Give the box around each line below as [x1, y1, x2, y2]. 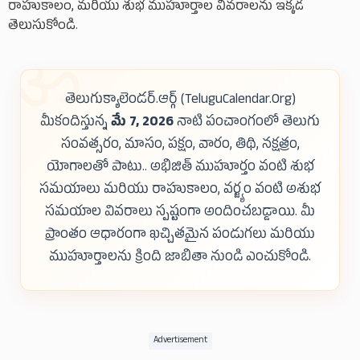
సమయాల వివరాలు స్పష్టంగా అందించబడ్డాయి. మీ [45, 203, 315, 224]
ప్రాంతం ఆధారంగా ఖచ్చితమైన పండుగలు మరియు [45, 226, 315, 247]
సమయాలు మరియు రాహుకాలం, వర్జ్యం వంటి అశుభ [39, 181, 321, 202]
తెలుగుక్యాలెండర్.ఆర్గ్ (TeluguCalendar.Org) [64, 91, 296, 112]
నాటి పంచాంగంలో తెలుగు [174, 113, 320, 134]
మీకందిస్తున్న [40, 113, 111, 134]
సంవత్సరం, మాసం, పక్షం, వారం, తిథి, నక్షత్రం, [60, 136, 300, 157]
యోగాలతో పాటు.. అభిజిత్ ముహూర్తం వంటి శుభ [46, 158, 314, 179]
